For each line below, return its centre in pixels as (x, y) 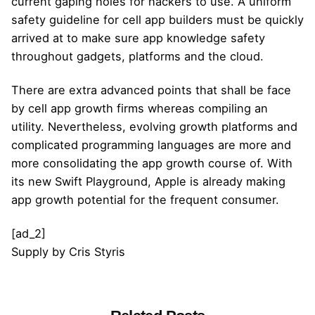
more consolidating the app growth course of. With (152, 163)
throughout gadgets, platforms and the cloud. (137, 56)
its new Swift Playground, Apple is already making (148, 181)
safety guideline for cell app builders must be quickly (157, 19)
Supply (30, 251)
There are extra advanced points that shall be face (151, 90)
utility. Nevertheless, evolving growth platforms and (154, 126)
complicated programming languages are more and (151, 144)
